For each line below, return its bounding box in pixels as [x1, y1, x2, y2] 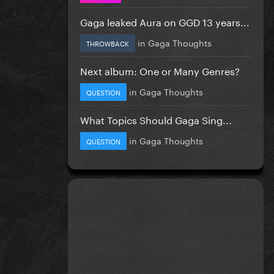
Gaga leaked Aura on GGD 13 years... [80, 13, 250, 29]
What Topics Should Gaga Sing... [80, 111, 232, 127]
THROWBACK [86, 37, 129, 48]
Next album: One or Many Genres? [80, 62, 240, 78]
